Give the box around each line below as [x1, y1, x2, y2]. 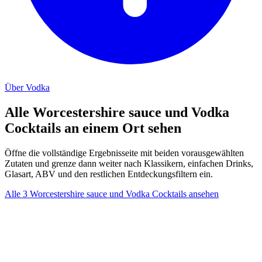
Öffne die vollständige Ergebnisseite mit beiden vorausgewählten [5, 147, 244, 158]
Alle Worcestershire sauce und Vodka [5, 104, 229, 120]
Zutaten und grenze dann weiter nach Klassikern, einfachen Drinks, [5, 158, 253, 168]
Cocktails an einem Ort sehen [5, 120, 181, 136]
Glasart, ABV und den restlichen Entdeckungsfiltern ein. [5, 168, 213, 179]
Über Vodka [5, 82, 50, 92]
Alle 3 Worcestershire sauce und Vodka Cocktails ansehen [5, 188, 219, 199]
